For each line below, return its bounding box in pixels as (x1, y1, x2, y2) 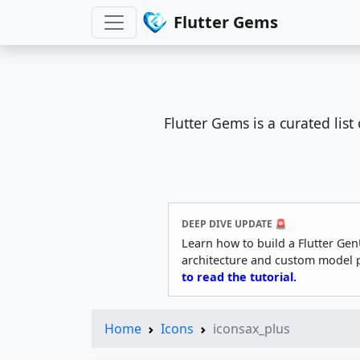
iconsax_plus (213, 319, 290, 337)
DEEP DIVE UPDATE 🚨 (182, 216, 287, 231)
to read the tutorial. (182, 268, 297, 284)
